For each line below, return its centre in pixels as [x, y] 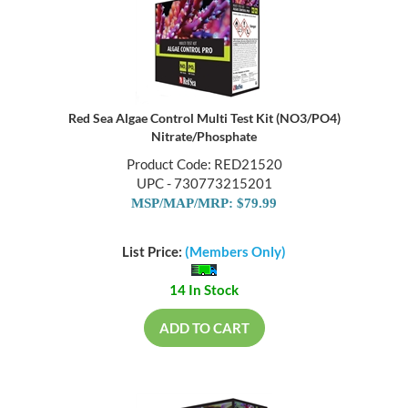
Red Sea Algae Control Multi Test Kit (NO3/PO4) [204, 119]
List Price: [153, 252]
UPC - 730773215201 [204, 184]
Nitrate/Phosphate [204, 138]
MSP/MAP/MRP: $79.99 [204, 204]
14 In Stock [204, 290]
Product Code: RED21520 [204, 165]
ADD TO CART [204, 328]
